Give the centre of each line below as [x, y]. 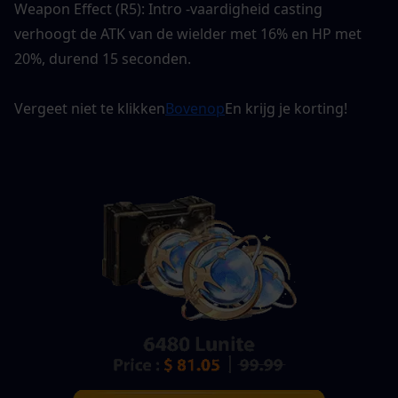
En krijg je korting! [286, 108]
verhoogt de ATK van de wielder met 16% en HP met [188, 33]
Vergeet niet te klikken [90, 108]
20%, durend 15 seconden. [103, 58]
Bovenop [195, 108]
